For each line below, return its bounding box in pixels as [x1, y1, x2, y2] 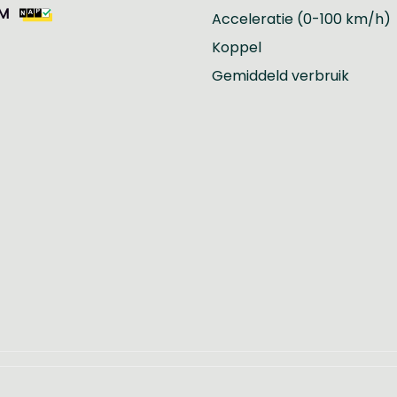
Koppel [212, 37, 261, 58]
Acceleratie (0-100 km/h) [212, 9, 391, 29]
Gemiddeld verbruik [212, 66, 349, 86]
